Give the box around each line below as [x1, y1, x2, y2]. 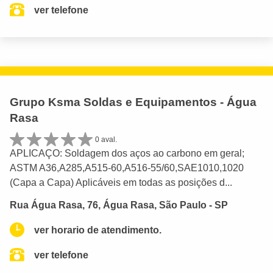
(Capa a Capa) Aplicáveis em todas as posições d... [10, 177, 232, 188]
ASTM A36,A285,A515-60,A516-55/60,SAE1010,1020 [10, 163, 244, 174]
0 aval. [95, 135, 117, 144]
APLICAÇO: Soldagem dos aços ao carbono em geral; [10, 148, 244, 159]
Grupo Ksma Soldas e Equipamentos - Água [10, 95, 257, 108]
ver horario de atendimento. [34, 224, 161, 235]
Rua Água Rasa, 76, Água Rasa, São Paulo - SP [10, 199, 228, 210]
